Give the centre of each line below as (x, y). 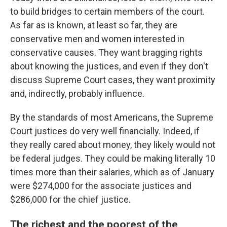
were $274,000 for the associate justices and (101, 186)
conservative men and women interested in (97, 39)
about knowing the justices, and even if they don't (109, 66)
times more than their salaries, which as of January (112, 172)
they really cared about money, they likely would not (113, 145)
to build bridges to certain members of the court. (107, 11)
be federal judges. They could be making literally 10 (113, 158)
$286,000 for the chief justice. (70, 199)
